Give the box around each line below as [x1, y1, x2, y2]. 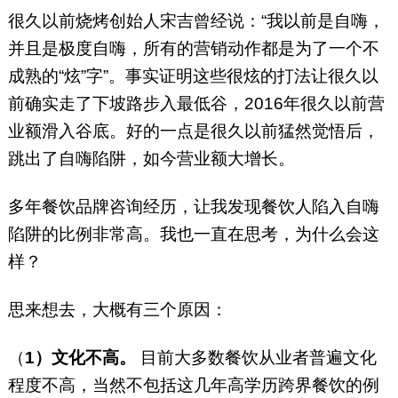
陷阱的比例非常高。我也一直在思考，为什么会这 [7, 225, 379, 244]
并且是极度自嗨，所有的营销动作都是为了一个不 [7, 39, 379, 59]
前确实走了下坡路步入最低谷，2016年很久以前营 [7, 94, 385, 114]
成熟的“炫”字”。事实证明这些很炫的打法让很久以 [7, 67, 378, 86]
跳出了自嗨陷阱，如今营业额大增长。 [7, 149, 295, 169]
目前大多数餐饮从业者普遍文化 [139, 348, 377, 368]
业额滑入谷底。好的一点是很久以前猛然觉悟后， [7, 122, 379, 141]
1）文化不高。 [24, 348, 140, 368]
